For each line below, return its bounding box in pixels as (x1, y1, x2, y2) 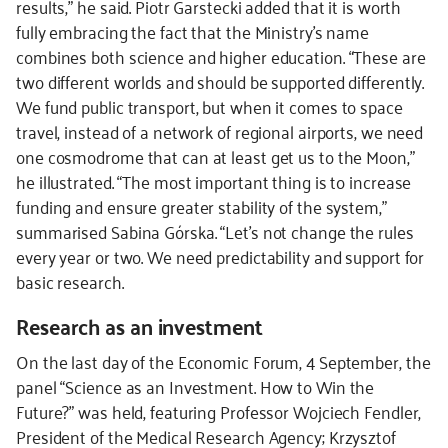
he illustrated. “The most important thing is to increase (16, 165, 412, 197)
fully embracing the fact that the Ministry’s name (16, 15, 370, 47)
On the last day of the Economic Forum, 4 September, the (16, 345, 431, 377)
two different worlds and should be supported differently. (16, 65, 425, 97)
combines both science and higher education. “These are (16, 40, 426, 72)
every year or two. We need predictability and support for (16, 240, 425, 272)
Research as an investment (16, 305, 263, 345)
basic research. (16, 265, 124, 297)
